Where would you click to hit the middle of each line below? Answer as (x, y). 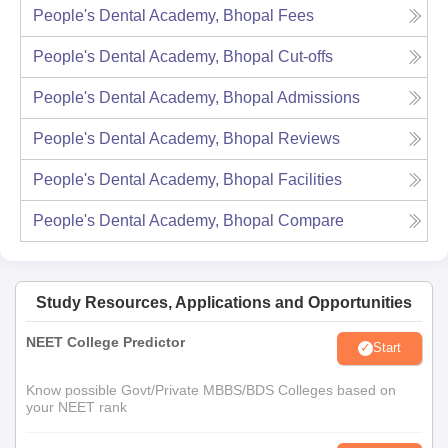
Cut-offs (305, 56)
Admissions (318, 97)
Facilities (310, 179)
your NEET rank (76, 406)
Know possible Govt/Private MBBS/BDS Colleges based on (211, 389)
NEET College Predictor (105, 341)
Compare (311, 220)
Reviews (309, 138)
